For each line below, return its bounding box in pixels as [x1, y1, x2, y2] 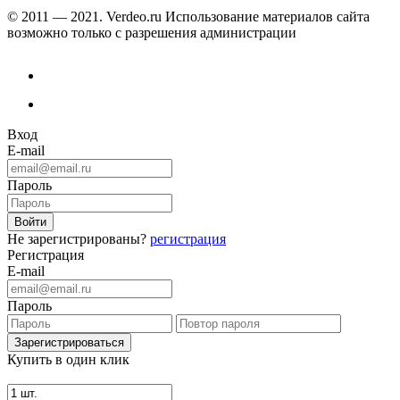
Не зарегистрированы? [7, 230, 150, 246]
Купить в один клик [7, 351, 129, 367]
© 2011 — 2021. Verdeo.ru [7, 8, 162, 24]
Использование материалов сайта [162, 8, 370, 24]
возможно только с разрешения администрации [7, 24, 296, 40]
